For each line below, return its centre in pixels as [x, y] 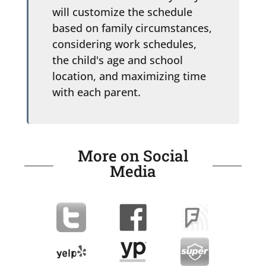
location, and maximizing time [129, 76]
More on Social [133, 155]
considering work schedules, [124, 44]
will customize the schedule [122, 12]
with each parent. [96, 92]
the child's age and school [117, 60]
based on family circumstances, [132, 28]
